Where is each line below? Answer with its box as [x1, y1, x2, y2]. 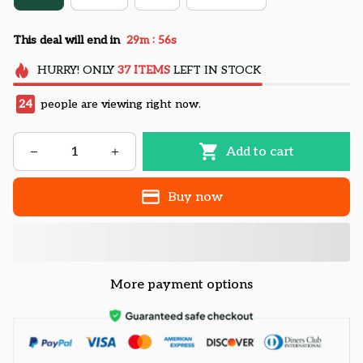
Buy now [167, 189, 223, 205]
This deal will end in [13, 32, 120, 47]
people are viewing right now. [36, 97, 200, 112]
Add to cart [225, 143, 294, 160]
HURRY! [36, 63, 79, 78]
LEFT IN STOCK [169, 63, 261, 78]
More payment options [110, 277, 253, 293]
